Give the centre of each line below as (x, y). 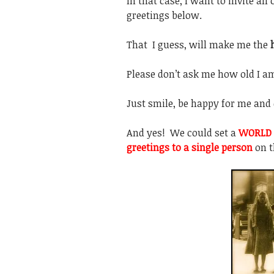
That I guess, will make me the (198, 45)
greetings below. (164, 15)
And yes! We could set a (183, 133)
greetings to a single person (191, 147)
